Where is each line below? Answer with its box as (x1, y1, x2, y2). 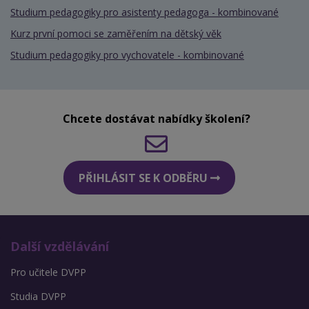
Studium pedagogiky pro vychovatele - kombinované (10, 48, 244, 62)
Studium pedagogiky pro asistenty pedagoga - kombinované (10, 6, 279, 19)
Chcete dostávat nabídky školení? (62, 111, 250, 127)
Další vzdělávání (10, 238, 109, 255)
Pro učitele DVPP (10, 266, 86, 279)
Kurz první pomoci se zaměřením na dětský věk (10, 27, 221, 41)
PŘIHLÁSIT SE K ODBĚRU (79, 170, 210, 186)
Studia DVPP (10, 290, 66, 303)
